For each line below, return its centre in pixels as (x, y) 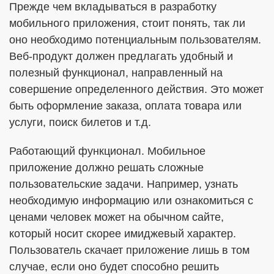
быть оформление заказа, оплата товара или (125, 106)
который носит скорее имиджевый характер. (123, 234)
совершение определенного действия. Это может (136, 89)
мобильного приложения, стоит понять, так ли (127, 23)
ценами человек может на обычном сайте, (117, 217)
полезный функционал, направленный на (116, 73)
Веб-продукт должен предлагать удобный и (121, 56)
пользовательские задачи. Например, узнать (124, 184)
